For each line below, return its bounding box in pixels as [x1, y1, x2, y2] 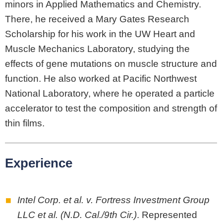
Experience [5, 156, 72, 171]
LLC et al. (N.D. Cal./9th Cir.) [17, 210, 137, 221]
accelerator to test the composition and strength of [5, 103, 217, 114]
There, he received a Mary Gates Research [5, 14, 189, 25]
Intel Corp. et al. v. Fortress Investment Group [17, 195, 210, 206]
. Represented [136, 210, 197, 221]
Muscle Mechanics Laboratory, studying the [5, 44, 190, 55]
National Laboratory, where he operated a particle [5, 88, 215, 99]
